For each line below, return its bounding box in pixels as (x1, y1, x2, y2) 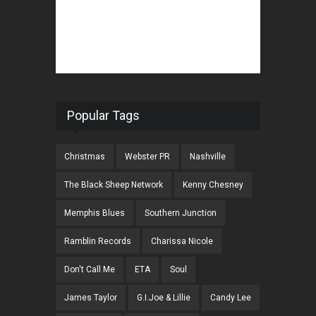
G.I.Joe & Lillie (137, 293, 190, 303)
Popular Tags (67, 108, 140, 123)
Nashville (190, 152, 226, 162)
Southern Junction (145, 208, 217, 219)
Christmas (64, 152, 105, 162)
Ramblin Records (64, 236, 131, 247)
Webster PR (125, 152, 170, 162)
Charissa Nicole (151, 236, 213, 247)
